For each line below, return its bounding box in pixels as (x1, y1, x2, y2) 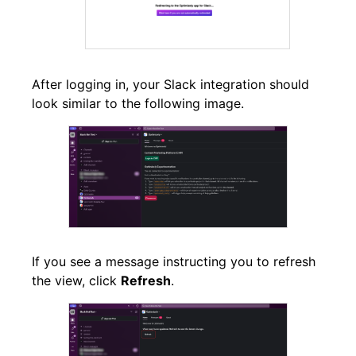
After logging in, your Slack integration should (32, 75, 309, 92)
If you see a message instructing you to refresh (32, 253, 315, 269)
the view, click (32, 272, 121, 288)
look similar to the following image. (32, 95, 244, 111)
